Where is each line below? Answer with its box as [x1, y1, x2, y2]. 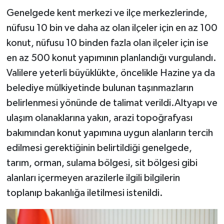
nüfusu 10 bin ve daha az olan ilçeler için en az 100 [6, 23, 217, 33]
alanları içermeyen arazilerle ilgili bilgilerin [6, 173, 180, 183]
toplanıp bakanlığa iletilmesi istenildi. [6, 188, 163, 198]
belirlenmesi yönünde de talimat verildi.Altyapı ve [6, 98, 217, 108]
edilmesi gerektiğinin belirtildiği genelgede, [6, 143, 192, 153]
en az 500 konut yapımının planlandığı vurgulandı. [6, 53, 216, 63]
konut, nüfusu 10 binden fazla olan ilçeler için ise [6, 38, 208, 48]
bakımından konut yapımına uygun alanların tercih [6, 128, 213, 138]
